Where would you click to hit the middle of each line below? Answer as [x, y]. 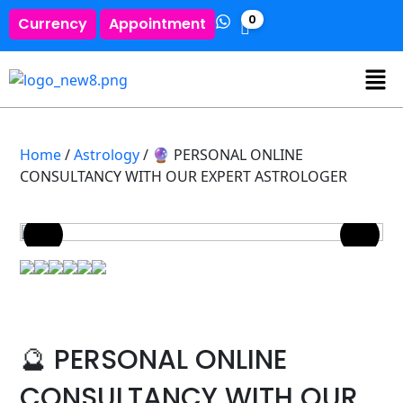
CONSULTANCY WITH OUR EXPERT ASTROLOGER [184, 176]
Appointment [157, 24]
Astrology [107, 154]
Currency [53, 24]
